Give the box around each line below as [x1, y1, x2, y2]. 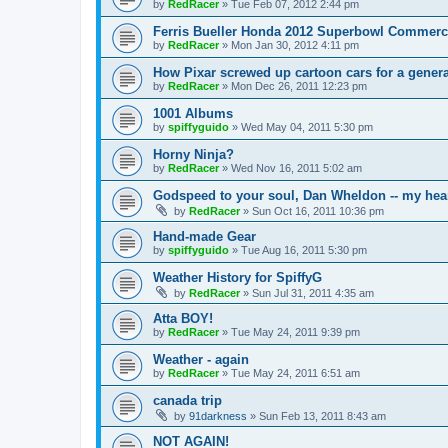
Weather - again [153, 351, 249, 367]
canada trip [153, 392, 222, 408]
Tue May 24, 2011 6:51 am [231, 366, 360, 379]
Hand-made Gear [153, 228, 256, 244]
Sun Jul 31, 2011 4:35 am [252, 286, 374, 299]
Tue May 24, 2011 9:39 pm [231, 325, 360, 338]
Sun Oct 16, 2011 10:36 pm [252, 204, 384, 217]
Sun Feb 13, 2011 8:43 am [259, 409, 386, 422]
